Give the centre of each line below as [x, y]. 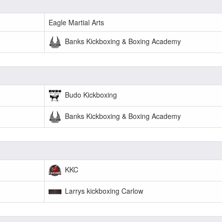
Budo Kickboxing [90, 94]
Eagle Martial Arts [76, 22]
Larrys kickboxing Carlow [103, 191]
